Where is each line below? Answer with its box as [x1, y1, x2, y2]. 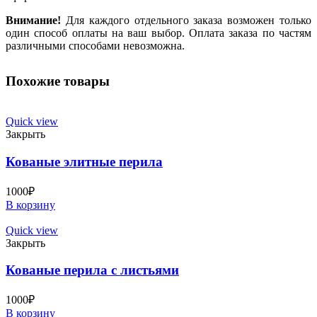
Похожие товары [6, 74, 110, 89]
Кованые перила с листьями [6, 263, 179, 278]
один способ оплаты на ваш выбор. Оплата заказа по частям [6, 27, 311, 40]
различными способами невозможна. [6, 40, 185, 52]
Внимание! [6, 14, 61, 27]
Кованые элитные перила [6, 154, 163, 169]
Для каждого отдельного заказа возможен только [61, 14, 311, 27]
